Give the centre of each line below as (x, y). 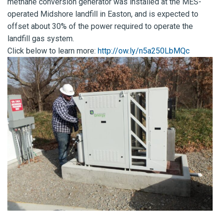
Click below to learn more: (53, 51)
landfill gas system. (41, 38)
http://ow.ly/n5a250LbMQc (144, 51)
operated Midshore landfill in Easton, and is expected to (103, 14)
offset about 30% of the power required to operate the (100, 26)
